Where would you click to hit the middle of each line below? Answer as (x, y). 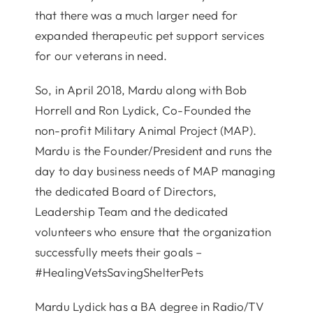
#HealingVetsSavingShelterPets (119, 272)
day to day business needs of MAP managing (155, 170)
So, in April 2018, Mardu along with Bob (141, 89)
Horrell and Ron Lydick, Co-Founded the (143, 110)
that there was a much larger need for (136, 15)
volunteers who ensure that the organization (153, 231)
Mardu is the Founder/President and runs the (153, 150)
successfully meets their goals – (118, 252)
